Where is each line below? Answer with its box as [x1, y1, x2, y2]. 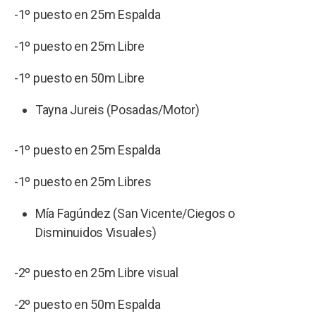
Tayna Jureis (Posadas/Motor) [35, 102, 200, 117]
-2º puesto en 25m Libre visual [14, 265, 178, 280]
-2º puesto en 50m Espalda [14, 296, 163, 312]
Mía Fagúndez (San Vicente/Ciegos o [35, 205, 235, 221]
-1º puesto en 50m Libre [14, 70, 145, 85]
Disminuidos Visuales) [35, 224, 157, 240]
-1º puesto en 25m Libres [14, 174, 154, 189]
